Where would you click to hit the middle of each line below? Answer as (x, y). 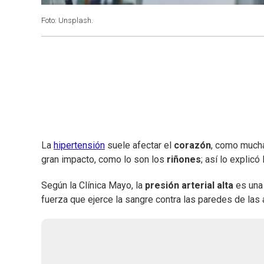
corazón (192, 146)
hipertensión (79, 146)
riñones (184, 160)
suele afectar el (139, 146)
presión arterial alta (189, 186)
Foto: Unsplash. (67, 20)
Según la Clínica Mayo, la (93, 186)
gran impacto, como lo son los (104, 160)
